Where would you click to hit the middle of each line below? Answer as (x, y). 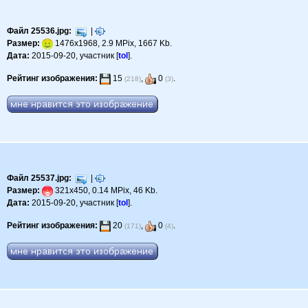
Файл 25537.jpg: (40, 178)
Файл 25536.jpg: (40, 31)
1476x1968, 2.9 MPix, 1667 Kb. (113, 44)
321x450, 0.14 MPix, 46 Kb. (106, 191)
